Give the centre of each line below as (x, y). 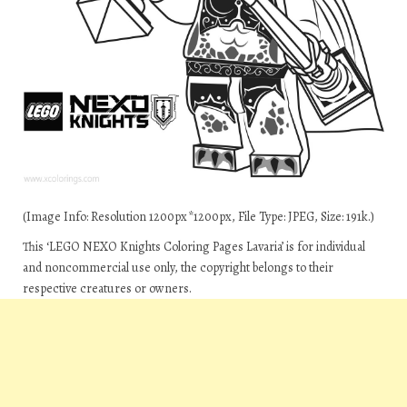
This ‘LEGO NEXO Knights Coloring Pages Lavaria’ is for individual (194, 247)
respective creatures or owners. (107, 288)
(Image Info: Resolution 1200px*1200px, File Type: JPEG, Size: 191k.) (199, 217)
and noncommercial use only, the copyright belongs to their (178, 268)
